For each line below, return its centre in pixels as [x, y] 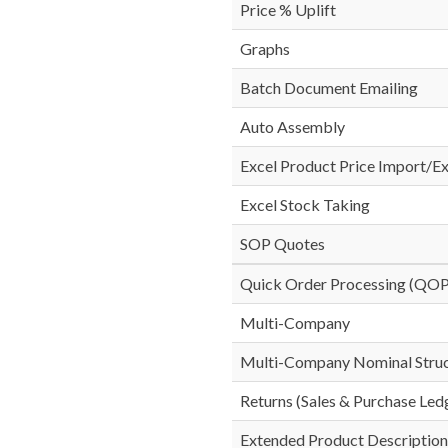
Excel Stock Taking [305, 204]
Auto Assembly [292, 126]
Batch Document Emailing [329, 87]
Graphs [265, 48]
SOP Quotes [282, 243]
